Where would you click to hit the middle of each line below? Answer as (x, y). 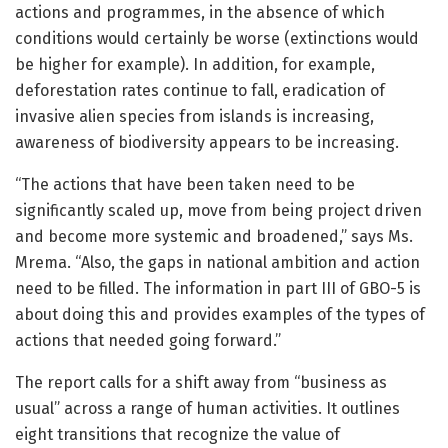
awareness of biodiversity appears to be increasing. (207, 143)
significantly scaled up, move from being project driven (218, 211)
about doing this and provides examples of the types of (220, 315)
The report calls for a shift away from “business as (201, 383)
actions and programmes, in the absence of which (200, 13)
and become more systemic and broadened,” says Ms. (214, 237)
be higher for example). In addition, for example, (195, 65)
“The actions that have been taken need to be (185, 185)
